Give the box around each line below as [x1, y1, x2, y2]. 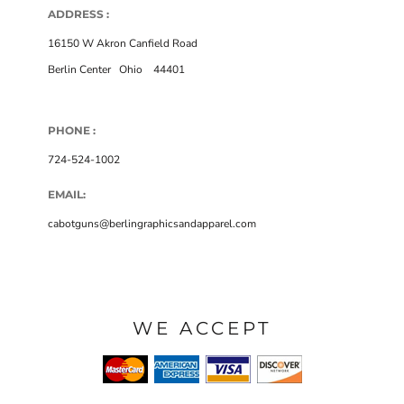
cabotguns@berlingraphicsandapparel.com [48, 216, 256, 231]
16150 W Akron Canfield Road [48, 35, 197, 50]
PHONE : [48, 123, 96, 137]
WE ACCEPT [133, 317, 271, 339]
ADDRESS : [48, 6, 109, 21]
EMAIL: [48, 187, 86, 201]
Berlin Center [48, 61, 111, 77]
